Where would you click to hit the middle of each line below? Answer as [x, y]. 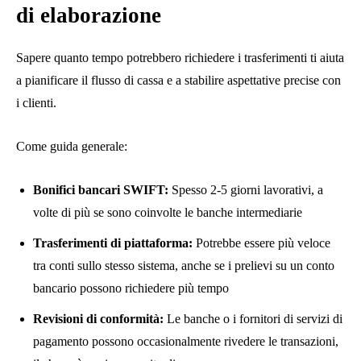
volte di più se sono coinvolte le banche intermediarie [168, 213]
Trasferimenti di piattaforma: [113, 243]
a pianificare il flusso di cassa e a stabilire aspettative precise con [178, 81]
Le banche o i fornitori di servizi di [253, 319]
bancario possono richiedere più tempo [131, 288]
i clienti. [36, 103]
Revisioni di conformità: [98, 319]
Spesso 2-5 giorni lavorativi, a [246, 190]
